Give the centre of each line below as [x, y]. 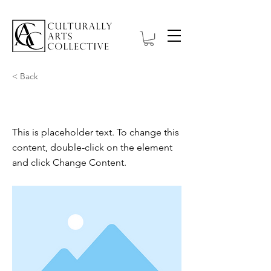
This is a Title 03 [69, 104]
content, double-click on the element [92, 148]
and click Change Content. [69, 163]
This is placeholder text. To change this [96, 132]
